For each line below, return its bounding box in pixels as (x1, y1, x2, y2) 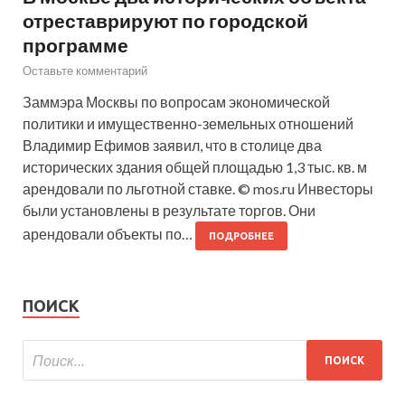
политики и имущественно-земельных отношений (23, 115, 353, 133)
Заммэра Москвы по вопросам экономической (23, 93, 330, 111)
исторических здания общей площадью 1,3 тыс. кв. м (23, 158, 367, 176)
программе (23, 33, 128, 57)
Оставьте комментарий (23, 63, 147, 79)
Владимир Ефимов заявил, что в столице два (23, 137, 322, 155)
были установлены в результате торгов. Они (23, 202, 316, 220)
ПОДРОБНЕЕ (209, 231, 274, 242)
